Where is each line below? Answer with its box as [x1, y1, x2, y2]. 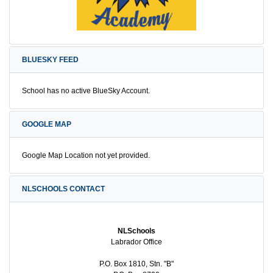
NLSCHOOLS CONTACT [22, 185, 105, 194]
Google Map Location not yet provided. [22, 151, 150, 160]
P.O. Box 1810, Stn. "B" [99, 260, 174, 269]
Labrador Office [111, 238, 162, 247]
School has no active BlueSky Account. [22, 87, 150, 96]
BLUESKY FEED [22, 55, 79, 65]
